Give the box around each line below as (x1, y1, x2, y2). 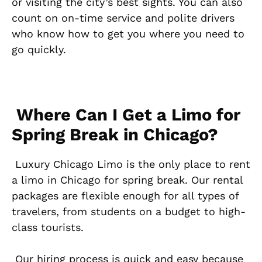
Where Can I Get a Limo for (12, 104, 240, 125)
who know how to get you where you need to (12, 27, 244, 40)
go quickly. (12, 43, 66, 56)
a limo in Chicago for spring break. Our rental (12, 173, 243, 186)
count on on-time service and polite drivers (12, 11, 235, 24)
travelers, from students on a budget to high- (12, 205, 246, 218)
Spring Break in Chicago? (12, 124, 218, 144)
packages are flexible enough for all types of (12, 189, 239, 202)
